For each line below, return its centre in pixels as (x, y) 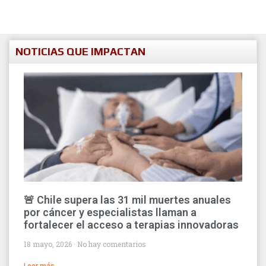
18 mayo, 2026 (49, 244)
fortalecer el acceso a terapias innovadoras (131, 225)
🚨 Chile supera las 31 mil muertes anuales (127, 200)
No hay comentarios (112, 244)
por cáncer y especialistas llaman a (110, 213)
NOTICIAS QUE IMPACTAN (80, 52)
